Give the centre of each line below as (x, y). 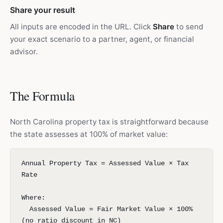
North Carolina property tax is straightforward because (109, 122)
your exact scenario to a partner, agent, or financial (102, 39)
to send (189, 27)
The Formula (43, 96)
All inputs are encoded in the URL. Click (81, 27)
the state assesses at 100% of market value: (89, 134)
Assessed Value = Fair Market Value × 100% (107, 209)
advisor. (24, 52)
